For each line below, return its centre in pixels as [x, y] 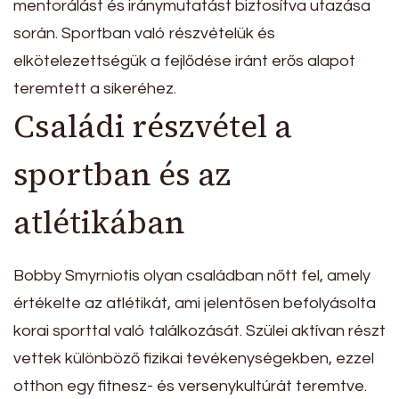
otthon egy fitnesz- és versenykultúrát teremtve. [190, 387]
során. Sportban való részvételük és [144, 33]
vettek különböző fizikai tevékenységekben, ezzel [194, 359]
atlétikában [99, 223]
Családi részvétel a [153, 126]
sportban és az [122, 175]
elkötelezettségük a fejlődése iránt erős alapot [184, 61]
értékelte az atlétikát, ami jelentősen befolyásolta [195, 304]
